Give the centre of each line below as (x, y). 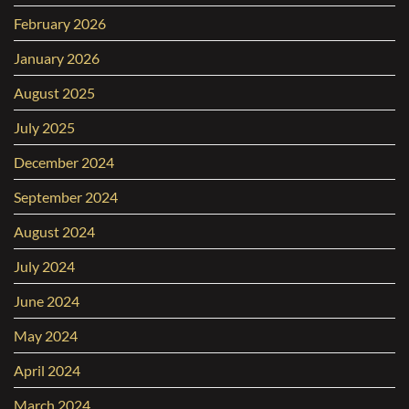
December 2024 (64, 163)
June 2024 (47, 301)
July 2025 (44, 128)
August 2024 (54, 232)
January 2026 (57, 58)
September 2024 (66, 197)
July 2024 (44, 267)
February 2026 (60, 24)
